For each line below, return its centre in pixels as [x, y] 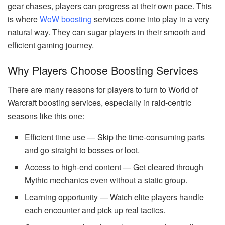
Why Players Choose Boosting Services [103, 70]
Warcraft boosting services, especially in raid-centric [99, 102]
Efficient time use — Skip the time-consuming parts [115, 137]
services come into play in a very [151, 19]
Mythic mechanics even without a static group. [106, 180]
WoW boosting [66, 19]
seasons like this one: [46, 116]
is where [24, 19]
